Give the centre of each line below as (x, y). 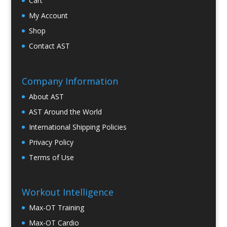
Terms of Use (51, 157)
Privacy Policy (51, 142)
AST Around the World (65, 111)
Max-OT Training (56, 208)
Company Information (70, 81)
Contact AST (49, 46)
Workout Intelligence (67, 192)
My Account (48, 15)
